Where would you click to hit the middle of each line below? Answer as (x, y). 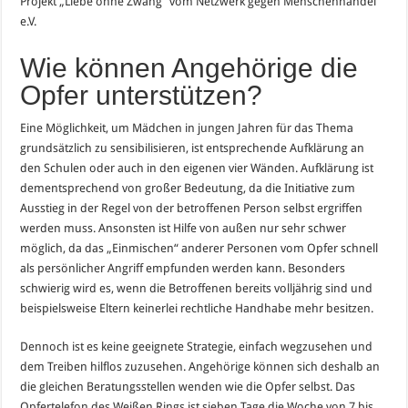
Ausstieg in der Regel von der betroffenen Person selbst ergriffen (192, 208)
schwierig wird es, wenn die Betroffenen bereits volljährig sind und (197, 288)
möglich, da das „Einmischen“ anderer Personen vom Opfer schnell (199, 248)
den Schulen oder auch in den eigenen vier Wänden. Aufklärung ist (197, 168)
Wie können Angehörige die (189, 67)
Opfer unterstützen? (142, 95)
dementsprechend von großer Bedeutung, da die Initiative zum (188, 188)
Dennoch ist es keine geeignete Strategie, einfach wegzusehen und (197, 346)
